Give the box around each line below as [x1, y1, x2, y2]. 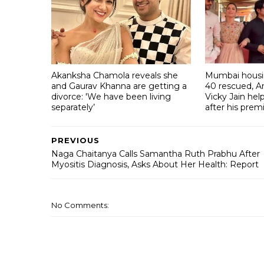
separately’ [51, 101, 95, 113]
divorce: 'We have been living [51, 91, 171, 102]
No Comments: [51, 200, 109, 210]
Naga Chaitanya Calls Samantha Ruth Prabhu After [51, 148, 260, 160]
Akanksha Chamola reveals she [51, 70, 178, 81]
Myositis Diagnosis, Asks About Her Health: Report [51, 159, 259, 170]
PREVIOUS [51, 136, 100, 146]
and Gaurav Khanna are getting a [51, 80, 187, 91]
